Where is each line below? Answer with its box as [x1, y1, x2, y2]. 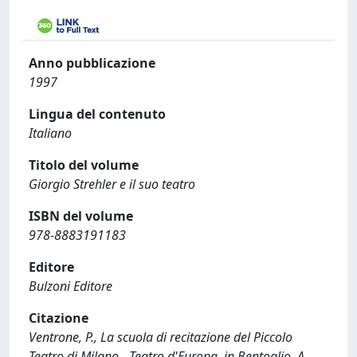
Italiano [29, 124, 72, 142]
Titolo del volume [29, 156, 139, 174]
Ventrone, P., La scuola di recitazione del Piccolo [29, 328, 292, 346]
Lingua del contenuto [29, 105, 166, 123]
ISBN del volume [29, 207, 133, 225]
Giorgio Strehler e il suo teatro [29, 175, 195, 193]
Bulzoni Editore [29, 277, 112, 295]
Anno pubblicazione [29, 54, 155, 72]
